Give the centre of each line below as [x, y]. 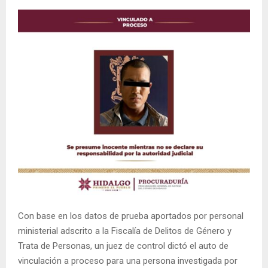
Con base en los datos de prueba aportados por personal [131, 216]
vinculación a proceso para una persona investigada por [128, 261]
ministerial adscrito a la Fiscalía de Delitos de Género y [125, 231]
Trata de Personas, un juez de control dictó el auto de [123, 246]
